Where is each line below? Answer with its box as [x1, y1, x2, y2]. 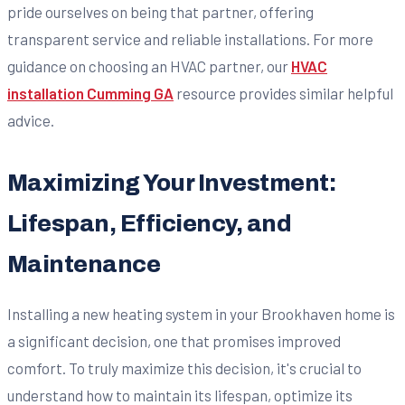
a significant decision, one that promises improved [7, 332, 341, 351]
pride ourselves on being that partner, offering [7, 3, 314, 22]
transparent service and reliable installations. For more [7, 30, 373, 49]
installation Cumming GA [7, 84, 174, 103]
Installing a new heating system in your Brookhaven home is [7, 305, 395, 324]
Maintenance [7, 252, 161, 278]
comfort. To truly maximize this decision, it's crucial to [7, 359, 362, 378]
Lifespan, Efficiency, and [7, 212, 292, 237]
